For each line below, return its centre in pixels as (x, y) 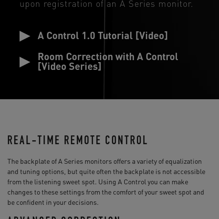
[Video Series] (70, 66)
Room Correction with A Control (108, 56)
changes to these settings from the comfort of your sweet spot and (106, 192)
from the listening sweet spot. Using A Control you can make (98, 181)
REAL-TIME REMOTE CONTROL (78, 142)
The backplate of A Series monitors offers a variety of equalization (105, 161)
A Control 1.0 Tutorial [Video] (103, 35)
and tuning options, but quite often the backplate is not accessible (106, 171)
